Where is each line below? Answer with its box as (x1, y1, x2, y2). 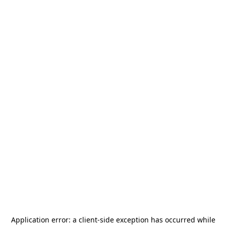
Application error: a (11, 215, 79, 224)
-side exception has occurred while (97, 215, 215, 224)
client (78, 215, 97, 224)
